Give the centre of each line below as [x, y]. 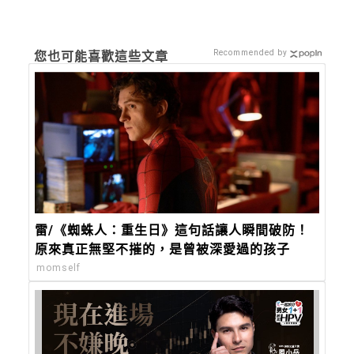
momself [59, 268]
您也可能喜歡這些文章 [102, 56]
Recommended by [251, 52]
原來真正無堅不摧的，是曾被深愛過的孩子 [163, 250]
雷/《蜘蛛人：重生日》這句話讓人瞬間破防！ [172, 231]
